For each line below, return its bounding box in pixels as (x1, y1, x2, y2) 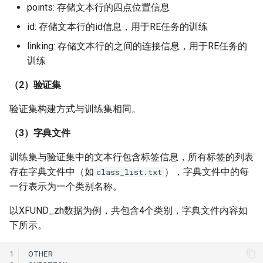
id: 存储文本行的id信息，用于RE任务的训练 (27, 21, 208, 32)
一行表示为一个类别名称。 (9, 181, 122, 192)
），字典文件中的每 (164, 166, 249, 177)
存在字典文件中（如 (9, 166, 94, 177)
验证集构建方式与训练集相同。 (9, 103, 141, 114)
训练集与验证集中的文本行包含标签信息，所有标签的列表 (9, 151, 254, 163)
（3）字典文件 (9, 127, 70, 139)
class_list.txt (96, 167, 162, 177)
